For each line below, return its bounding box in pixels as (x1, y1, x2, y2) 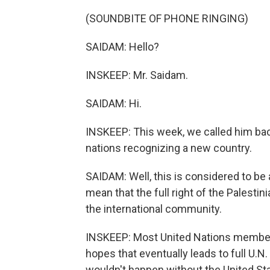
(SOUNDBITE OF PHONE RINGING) (86, 12, 248, 25)
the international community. (86, 202, 222, 215)
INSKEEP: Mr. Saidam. (86, 69, 188, 81)
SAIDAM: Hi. (86, 97, 142, 110)
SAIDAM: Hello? (86, 40, 159, 53)
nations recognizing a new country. (86, 142, 252, 154)
